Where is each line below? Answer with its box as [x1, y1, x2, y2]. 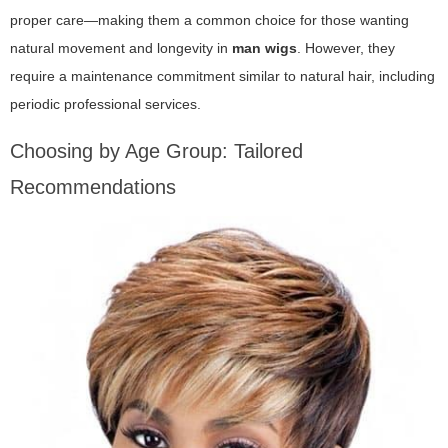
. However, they [297, 39, 395, 56]
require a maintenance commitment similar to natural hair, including [10, 67, 435, 84]
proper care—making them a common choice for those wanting [10, 11, 409, 28]
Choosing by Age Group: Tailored [10, 139, 303, 162]
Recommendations [10, 175, 176, 198]
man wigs [232, 39, 297, 56]
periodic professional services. [10, 95, 201, 112]
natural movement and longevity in [10, 39, 232, 56]
